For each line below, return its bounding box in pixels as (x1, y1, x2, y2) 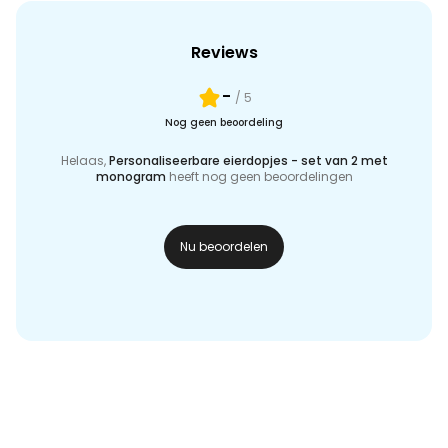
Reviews (190, 41, 258, 65)
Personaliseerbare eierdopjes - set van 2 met (108, 152, 388, 170)
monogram (95, 168, 166, 186)
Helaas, (60, 152, 109, 170)
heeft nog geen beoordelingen (165, 168, 353, 186)
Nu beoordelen (180, 238, 268, 256)
